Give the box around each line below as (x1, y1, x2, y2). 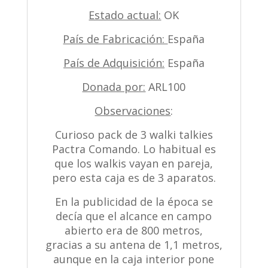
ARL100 (145, 79, 186, 94)
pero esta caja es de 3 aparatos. (51, 170, 216, 185)
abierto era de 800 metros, (65, 223, 203, 237)
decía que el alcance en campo (56, 208, 212, 223)
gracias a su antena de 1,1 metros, (45, 237, 223, 252)
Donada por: (82, 79, 146, 94)
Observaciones (95, 103, 171, 118)
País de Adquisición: (63, 55, 165, 70)
